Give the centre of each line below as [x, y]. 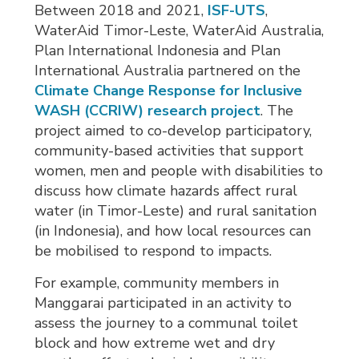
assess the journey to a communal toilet [167, 323]
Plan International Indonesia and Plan [158, 51]
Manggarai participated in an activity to [163, 303]
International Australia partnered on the [168, 71]
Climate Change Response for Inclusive [169, 91]
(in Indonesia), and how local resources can [173, 231]
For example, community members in [157, 283]
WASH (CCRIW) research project [148, 111]
